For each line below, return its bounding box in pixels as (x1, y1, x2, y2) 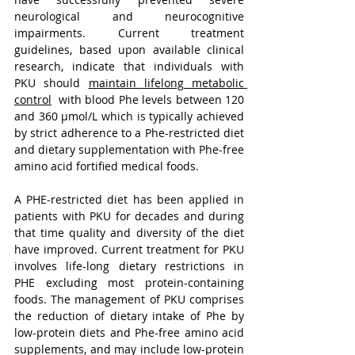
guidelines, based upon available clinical (14, 42, 244, 57)
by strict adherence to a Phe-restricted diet (14, 125, 244, 140)
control (14, 92, 52, 107)
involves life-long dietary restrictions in (14, 258, 244, 273)
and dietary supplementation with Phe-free (14, 142, 244, 157)
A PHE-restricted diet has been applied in (14, 192, 244, 207)
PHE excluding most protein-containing (14, 275, 244, 290)
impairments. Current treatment (14, 25, 244, 40)
